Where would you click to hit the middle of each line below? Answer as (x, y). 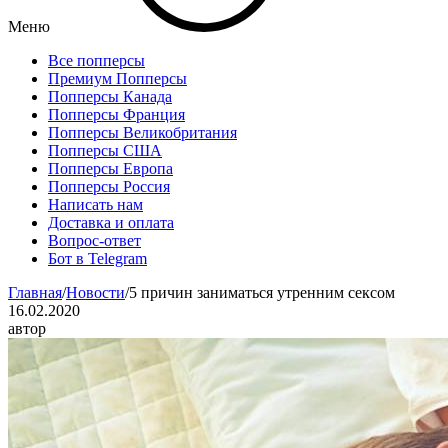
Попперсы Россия (109, 186)
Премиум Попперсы (117, 78)
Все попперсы (96, 60)
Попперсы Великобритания (142, 132)
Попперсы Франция (116, 114)
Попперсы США (105, 150)
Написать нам (95, 204)
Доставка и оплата (111, 222)
